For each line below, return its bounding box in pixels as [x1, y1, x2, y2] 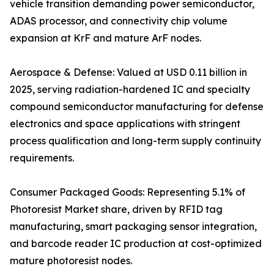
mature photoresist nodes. [10, 254, 132, 267]
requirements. [10, 152, 74, 165]
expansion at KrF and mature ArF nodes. [10, 32, 201, 45]
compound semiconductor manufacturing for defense [10, 100, 264, 113]
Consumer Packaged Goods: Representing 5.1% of [10, 186, 245, 199]
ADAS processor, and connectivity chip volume [10, 15, 228, 28]
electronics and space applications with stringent [10, 117, 240, 130]
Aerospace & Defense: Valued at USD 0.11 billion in [10, 66, 247, 79]
